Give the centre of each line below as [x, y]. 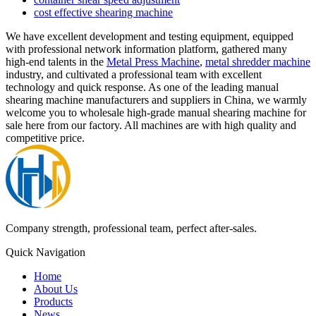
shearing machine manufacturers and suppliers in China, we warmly [156, 99]
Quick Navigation [45, 252]
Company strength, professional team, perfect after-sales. [131, 228]
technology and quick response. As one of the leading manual [142, 87]
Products [53, 301]
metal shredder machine [258, 61]
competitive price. [45, 138]
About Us [56, 288]
